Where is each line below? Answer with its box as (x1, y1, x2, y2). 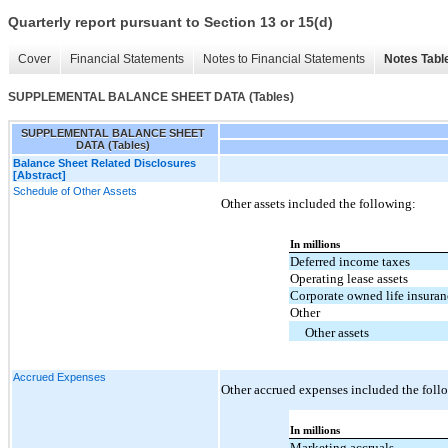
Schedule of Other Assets (13, 184, 137, 197)
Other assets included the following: (221, 195, 416, 211)
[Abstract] (13, 168, 66, 181)
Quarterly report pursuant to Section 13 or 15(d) (8, 14, 333, 31)
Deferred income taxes (290, 254, 411, 270)
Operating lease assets (290, 271, 409, 287)
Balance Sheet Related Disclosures (13, 156, 196, 169)
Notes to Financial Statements (203, 52, 365, 67)
